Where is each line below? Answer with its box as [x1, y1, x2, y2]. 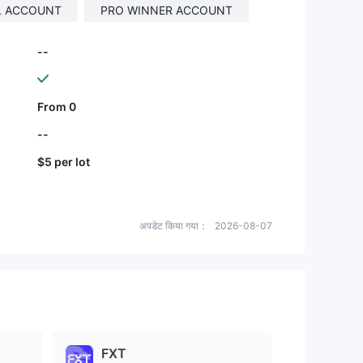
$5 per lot [37, 154, 90, 169]
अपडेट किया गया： [139, 220, 208, 232]
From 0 [37, 99, 76, 113]
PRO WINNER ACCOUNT [100, 3, 233, 17]
